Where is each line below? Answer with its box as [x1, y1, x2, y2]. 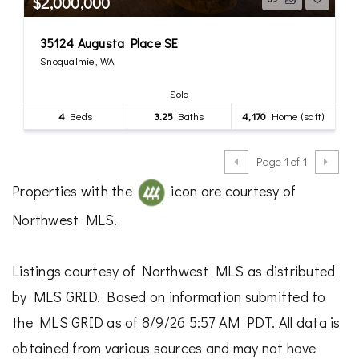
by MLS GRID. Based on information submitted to [12, 286, 326, 306]
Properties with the [12, 180, 135, 200]
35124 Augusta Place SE [40, 34, 179, 51]
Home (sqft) [266, 108, 325, 123]
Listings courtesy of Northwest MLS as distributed [12, 260, 336, 280]
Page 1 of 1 [256, 154, 307, 169]
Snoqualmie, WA [40, 53, 115, 67]
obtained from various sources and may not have [12, 337, 317, 357]
